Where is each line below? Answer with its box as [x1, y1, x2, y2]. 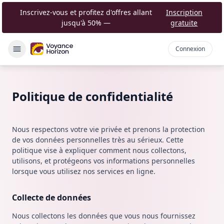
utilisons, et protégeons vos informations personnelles [12, 156, 195, 165]
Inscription [165, 7, 202, 17]
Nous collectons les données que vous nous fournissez [12, 211, 195, 220]
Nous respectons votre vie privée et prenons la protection [12, 124, 205, 134]
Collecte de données [12, 192, 91, 203]
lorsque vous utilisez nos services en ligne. [12, 166, 155, 176]
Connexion [175, 44, 205, 53]
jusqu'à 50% [61, 18, 102, 27]
